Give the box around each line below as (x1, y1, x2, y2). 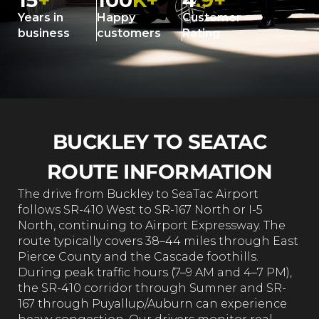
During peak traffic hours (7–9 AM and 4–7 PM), (18, 266, 292, 279)
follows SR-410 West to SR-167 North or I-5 (18, 203, 263, 216)
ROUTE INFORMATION (46, 159, 273, 184)
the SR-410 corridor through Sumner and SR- (18, 281, 286, 295)
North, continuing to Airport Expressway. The (18, 219, 286, 232)
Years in (18, 11, 63, 24)
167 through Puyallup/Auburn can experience (18, 297, 287, 310)
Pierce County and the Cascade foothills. (18, 250, 258, 263)
